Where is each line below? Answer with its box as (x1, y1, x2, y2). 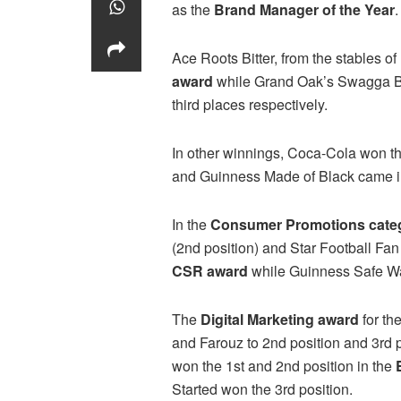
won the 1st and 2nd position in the (172, 354, 396, 376)
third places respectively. (172, 93, 328, 115)
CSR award (172, 260, 248, 281)
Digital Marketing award (200, 308, 359, 329)
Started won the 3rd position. (172, 378, 353, 399)
